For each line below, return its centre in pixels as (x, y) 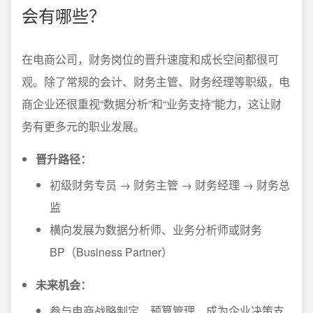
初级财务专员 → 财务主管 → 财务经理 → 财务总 (170, 185)
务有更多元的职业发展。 (83, 126)
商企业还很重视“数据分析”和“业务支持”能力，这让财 (152, 104)
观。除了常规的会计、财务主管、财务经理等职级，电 (156, 81)
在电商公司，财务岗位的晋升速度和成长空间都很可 (150, 59)
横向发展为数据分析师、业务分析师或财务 (156, 230)
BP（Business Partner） (111, 252)
